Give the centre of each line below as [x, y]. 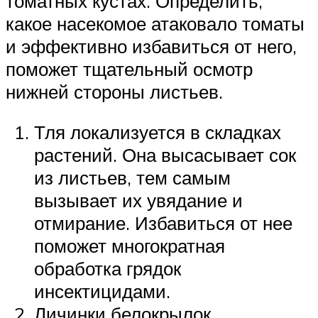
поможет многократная [130, 246]
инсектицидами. [102, 291]
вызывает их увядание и [138, 201]
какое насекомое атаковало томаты [155, 23]
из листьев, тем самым [132, 178]
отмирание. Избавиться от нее [163, 223]
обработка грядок [108, 269]
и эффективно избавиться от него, [151, 46]
